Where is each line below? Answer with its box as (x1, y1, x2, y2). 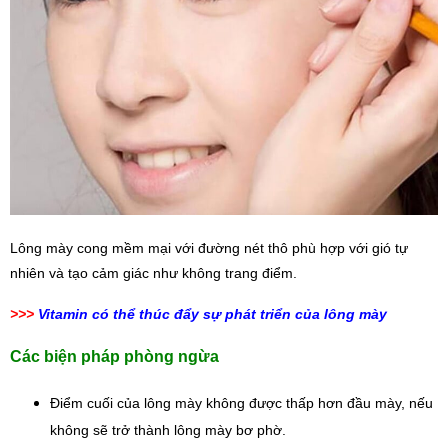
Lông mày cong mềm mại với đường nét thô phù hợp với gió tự (10, 240, 408, 257)
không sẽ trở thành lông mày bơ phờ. (50, 422, 286, 440)
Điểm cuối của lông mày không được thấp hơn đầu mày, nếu (50, 395, 433, 412)
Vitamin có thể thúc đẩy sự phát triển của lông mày (38, 306, 387, 323)
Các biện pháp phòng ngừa (10, 348, 219, 366)
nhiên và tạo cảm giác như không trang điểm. (10, 265, 297, 282)
